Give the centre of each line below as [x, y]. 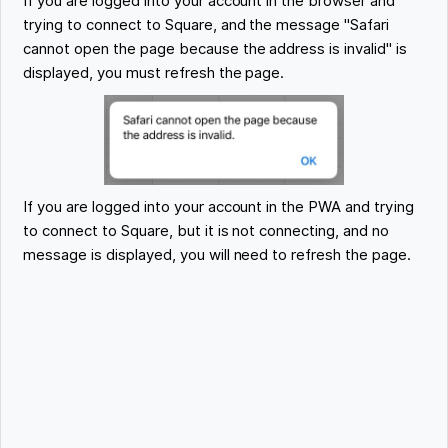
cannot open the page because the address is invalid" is [215, 49]
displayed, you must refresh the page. [154, 73]
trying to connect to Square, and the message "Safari [206, 25]
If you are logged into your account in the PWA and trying [218, 207]
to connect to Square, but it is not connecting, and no [206, 231]
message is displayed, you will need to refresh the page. [217, 255]
